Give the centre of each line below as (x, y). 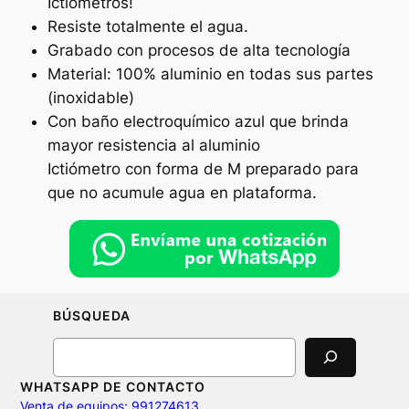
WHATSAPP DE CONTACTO (113, 386)
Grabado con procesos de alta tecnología (199, 51)
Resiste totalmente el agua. (147, 27)
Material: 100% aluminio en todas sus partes (210, 74)
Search (73, 346)
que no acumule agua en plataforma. (182, 193)
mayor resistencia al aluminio (153, 146)
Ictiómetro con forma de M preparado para (203, 169)
